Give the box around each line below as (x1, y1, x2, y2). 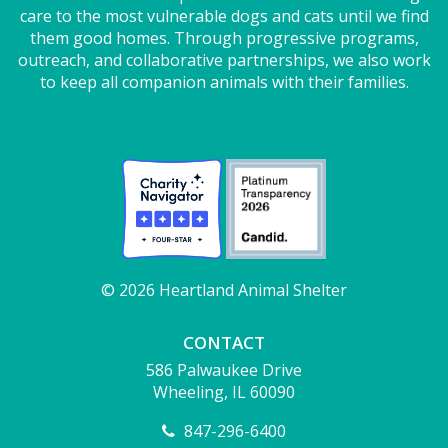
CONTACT (183, 330, 265, 354)
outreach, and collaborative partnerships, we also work (17, 48, 431, 71)
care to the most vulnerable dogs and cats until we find (19, 4, 429, 27)
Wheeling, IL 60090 (153, 380, 295, 403)
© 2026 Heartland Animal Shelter (101, 278, 347, 301)
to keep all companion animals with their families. (39, 70, 409, 93)
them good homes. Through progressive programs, (29, 26, 419, 49)
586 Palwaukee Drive (146, 358, 302, 381)
